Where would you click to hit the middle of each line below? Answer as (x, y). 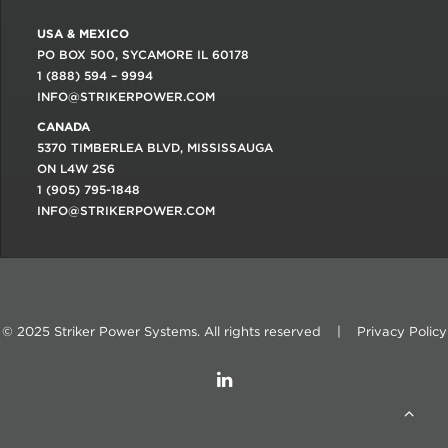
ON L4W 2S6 (76, 168)
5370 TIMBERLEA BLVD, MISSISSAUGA (155, 147)
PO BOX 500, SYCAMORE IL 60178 (143, 54)
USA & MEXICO (83, 33)
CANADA (63, 126)
